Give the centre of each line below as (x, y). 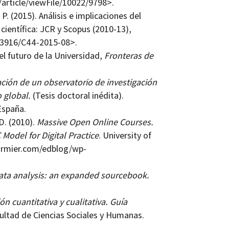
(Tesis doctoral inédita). (78, 96)
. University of (125, 135)
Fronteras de (129, 56)
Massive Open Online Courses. (95, 122)
